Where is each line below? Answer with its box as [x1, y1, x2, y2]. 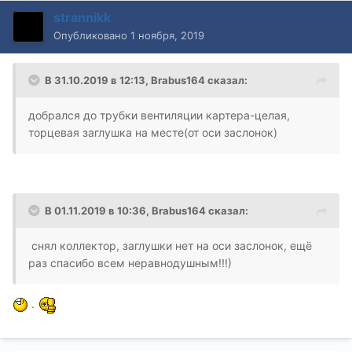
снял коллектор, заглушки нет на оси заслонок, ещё [28, 238, 312, 252]
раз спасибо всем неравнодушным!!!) [28, 255, 232, 269]
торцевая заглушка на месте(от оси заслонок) [28, 125, 277, 139]
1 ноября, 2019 [130, 28, 204, 42]
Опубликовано [53, 28, 130, 42]
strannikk [53, 9, 111, 25]
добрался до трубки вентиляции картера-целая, [28, 108, 290, 122]
